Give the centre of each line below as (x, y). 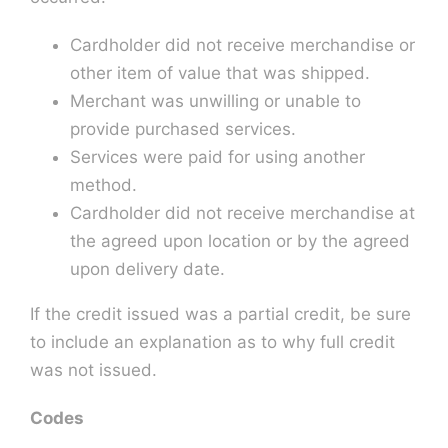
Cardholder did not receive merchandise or (242, 44)
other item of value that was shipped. (219, 72)
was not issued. (93, 369)
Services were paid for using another (217, 156)
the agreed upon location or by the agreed (239, 240)
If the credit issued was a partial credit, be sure (220, 313)
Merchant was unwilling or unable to (215, 100)
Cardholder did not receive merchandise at (242, 212)
